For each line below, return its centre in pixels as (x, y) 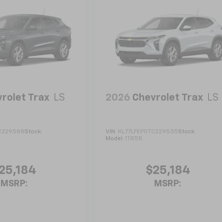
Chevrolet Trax (168, 98)
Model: (115, 139)
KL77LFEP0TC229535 (148, 132)
